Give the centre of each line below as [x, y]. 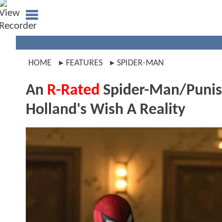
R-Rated [73, 91]
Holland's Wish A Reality [106, 110]
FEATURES [84, 63]
